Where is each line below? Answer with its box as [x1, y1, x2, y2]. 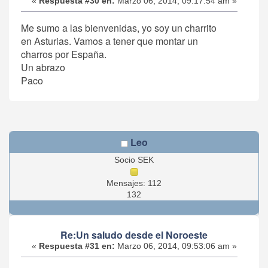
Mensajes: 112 [106, 179, 162, 188]
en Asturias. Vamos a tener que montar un [21, 33, 198, 48]
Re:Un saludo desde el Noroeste [60, 228, 208, 242]
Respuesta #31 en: [38, 242, 115, 251]
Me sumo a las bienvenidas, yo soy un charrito [21, 20, 217, 35]
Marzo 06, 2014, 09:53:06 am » [114, 242, 237, 251]
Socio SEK [114, 156, 154, 165]
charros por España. [21, 47, 106, 61]
